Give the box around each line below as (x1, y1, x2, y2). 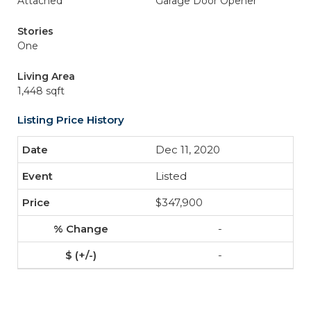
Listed (155, 169, 187, 183)
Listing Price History (17, 113, 124, 126)
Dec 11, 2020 (155, 143, 220, 156)
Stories (17, 25, 53, 37)
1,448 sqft (17, 85, 65, 97)
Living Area (17, 70, 75, 83)
